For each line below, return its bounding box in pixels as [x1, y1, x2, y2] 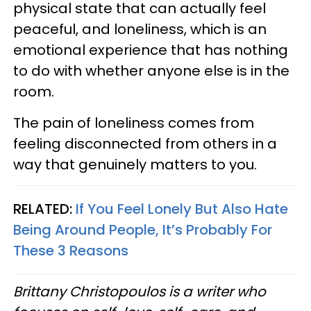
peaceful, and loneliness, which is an [13, 19, 267, 39]
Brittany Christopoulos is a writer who [13, 281, 266, 301]
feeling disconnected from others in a [13, 133, 277, 153]
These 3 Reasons [13, 240, 128, 260]
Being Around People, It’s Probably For [13, 219, 272, 239]
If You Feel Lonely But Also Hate [76, 199, 288, 219]
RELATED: [13, 199, 76, 219]
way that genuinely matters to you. [13, 154, 257, 174]
